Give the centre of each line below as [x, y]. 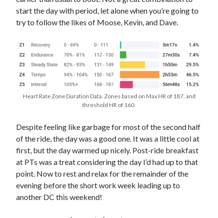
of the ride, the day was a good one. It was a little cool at [108, 138]
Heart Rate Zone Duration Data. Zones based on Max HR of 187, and [109, 96]
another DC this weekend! [59, 197]
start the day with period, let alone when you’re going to [108, 10]
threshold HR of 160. [109, 105]
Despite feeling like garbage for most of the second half [109, 127]
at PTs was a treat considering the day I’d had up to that [107, 162]
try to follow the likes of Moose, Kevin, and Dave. [97, 22]
